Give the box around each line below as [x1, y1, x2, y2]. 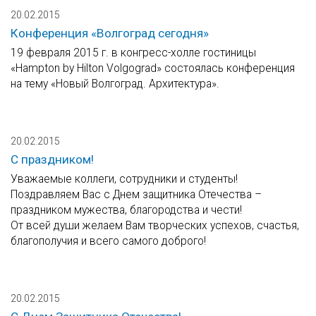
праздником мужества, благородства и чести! [11, 203, 242, 217]
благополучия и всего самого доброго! [11, 234, 206, 248]
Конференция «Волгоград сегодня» [11, 26, 209, 41]
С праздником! [11, 152, 94, 167]
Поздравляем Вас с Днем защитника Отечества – [11, 188, 262, 202]
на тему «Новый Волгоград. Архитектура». [11, 77, 219, 91]
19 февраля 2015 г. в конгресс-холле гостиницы [11, 46, 256, 60]
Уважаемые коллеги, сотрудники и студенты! [11, 172, 238, 186]
